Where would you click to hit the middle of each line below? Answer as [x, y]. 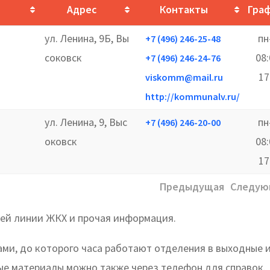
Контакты [184, 9]
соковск [63, 57]
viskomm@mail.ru [184, 77]
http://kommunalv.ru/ [193, 96]
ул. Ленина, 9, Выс [86, 122]
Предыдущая [192, 186]
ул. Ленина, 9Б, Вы [87, 38]
